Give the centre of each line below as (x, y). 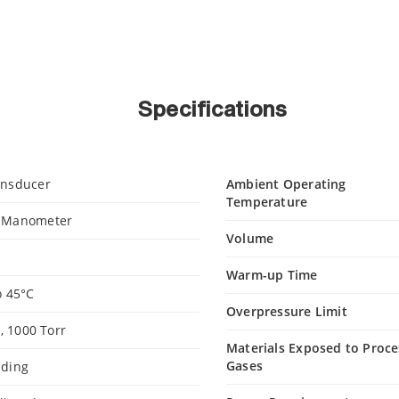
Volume (250, 238)
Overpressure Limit (287, 311)
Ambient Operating (286, 184)
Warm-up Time (272, 275)
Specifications (213, 110)
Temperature (267, 202)
